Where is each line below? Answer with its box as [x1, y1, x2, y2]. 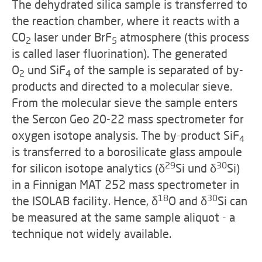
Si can [218, 194, 247, 208]
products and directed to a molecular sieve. [12, 79, 232, 93]
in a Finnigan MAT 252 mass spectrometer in [12, 177, 239, 191]
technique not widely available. [12, 226, 174, 240]
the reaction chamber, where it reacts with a [12, 13, 239, 27]
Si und [175, 161, 210, 175]
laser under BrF [31, 30, 112, 44]
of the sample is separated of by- [71, 63, 243, 77]
